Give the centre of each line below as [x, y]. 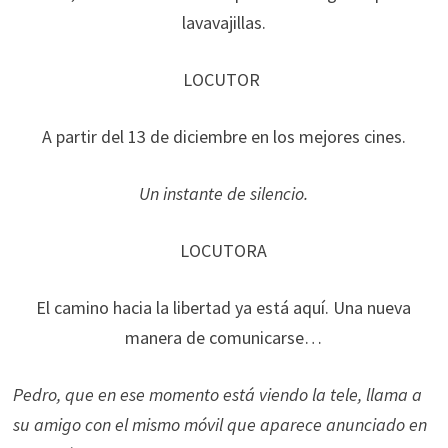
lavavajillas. [223, 22]
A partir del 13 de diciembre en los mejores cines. [223, 136]
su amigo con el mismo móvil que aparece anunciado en [219, 424]
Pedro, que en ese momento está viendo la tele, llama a [217, 394]
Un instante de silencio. [224, 193]
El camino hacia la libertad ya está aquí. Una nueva [224, 307]
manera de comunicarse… [224, 337]
